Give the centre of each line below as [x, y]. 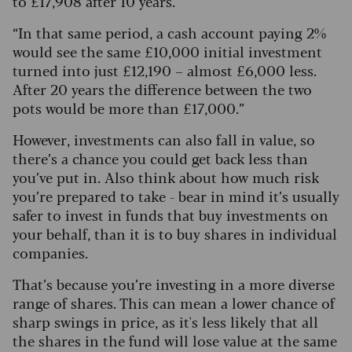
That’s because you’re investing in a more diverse [174, 284]
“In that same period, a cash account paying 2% [169, 33]
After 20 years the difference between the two [162, 89]
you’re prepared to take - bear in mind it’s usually [176, 196]
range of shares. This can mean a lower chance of [174, 303]
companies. [50, 253]
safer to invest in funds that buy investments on [170, 215]
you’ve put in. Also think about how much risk [166, 177]
